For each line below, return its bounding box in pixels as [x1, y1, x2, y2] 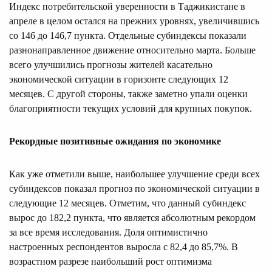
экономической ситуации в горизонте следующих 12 [9, 73, 228, 84]
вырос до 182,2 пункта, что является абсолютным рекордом [9, 212, 256, 223]
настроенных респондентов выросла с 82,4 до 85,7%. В [9, 241, 238, 252]
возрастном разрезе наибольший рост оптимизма [9, 256, 212, 267]
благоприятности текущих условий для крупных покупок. [9, 103, 252, 114]
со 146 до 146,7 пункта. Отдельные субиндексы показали [9, 30, 246, 41]
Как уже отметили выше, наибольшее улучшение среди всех [9, 168, 260, 179]
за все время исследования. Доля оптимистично [9, 226, 208, 237]
